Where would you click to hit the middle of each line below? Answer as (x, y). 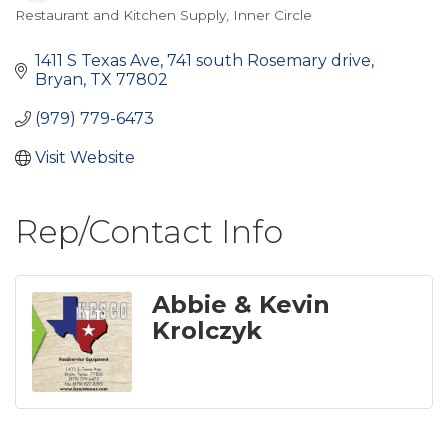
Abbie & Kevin (241, 304)
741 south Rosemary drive (269, 60)
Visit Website (85, 157)
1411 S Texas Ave (97, 60)
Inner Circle (272, 15)
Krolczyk (207, 330)
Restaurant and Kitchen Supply (120, 15)
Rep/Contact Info (149, 231)
